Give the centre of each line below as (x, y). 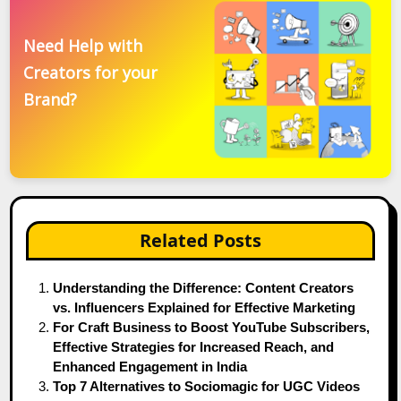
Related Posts (200, 240)
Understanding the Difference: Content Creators (204, 287)
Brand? (51, 100)
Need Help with (83, 46)
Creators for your (91, 73)
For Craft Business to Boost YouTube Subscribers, (212, 327)
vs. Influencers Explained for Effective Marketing (205, 307)
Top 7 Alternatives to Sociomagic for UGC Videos (207, 386)
